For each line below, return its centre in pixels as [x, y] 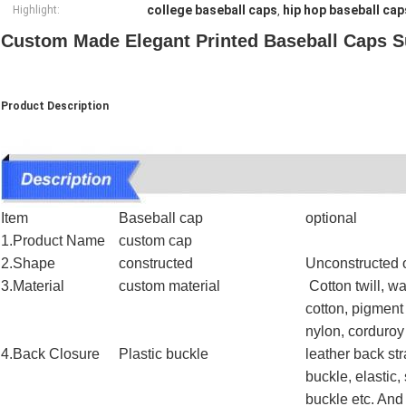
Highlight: [36, 10]
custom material [169, 286]
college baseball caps [212, 10]
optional [331, 218]
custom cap [155, 241]
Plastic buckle [164, 354]
